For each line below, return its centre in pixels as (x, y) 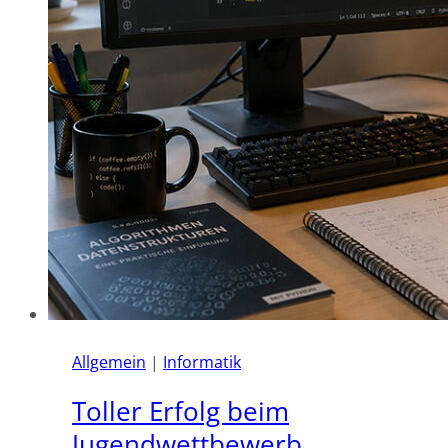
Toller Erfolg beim (180, 411)
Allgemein (109, 361)
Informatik (202, 361)
